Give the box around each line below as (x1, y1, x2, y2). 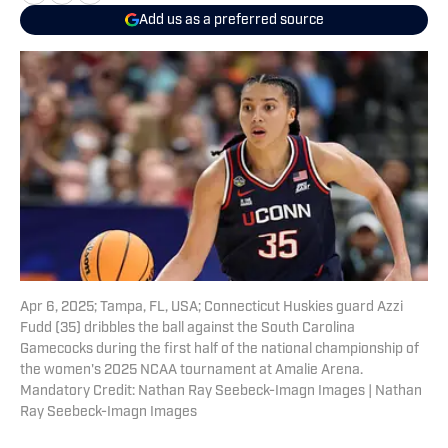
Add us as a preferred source (138, 12, 324, 28)
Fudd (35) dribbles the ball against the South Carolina (20, 321, 355, 337)
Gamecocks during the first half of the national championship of (20, 342, 419, 358)
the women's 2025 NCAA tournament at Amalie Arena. (20, 363, 363, 379)
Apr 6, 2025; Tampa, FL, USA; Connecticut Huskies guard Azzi (20, 300, 403, 316)
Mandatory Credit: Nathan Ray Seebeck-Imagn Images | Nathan (20, 384, 422, 400)
